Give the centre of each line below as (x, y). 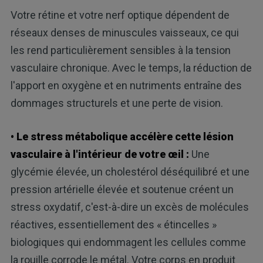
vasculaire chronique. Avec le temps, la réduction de (131, 68)
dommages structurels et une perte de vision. (117, 103)
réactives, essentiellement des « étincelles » (113, 224)
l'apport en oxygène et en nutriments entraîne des (126, 85)
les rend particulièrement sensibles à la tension (120, 50)
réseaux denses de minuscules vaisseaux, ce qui (124, 32)
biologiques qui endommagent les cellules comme (128, 242)
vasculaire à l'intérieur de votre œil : (100, 154)
